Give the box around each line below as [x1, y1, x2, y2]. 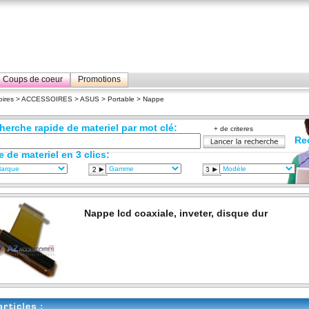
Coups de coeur [3, 74, 63, 84]
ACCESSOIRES [21, 95, 72, 103]
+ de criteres [214, 125, 253, 132]
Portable [108, 95, 134, 103]
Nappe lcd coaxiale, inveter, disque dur [84, 208, 268, 219]
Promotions [78, 74, 121, 84]
